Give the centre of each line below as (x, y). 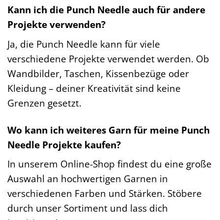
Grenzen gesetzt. (44, 103)
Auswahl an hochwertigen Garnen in (88, 179)
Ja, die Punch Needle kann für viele (84, 44)
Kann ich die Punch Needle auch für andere (106, 10)
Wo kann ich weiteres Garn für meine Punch (109, 130)
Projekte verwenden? (56, 25)
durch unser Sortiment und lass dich (88, 208)
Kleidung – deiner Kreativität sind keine (94, 88)
